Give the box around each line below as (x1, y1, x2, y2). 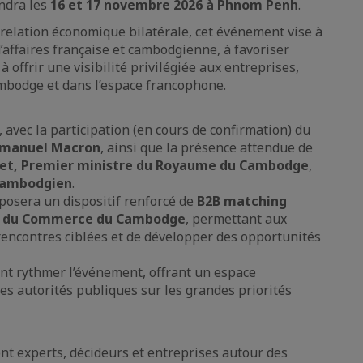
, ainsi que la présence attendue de (100, 138, 313, 156)
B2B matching (197, 191, 287, 210)
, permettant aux (186, 209, 287, 228)
